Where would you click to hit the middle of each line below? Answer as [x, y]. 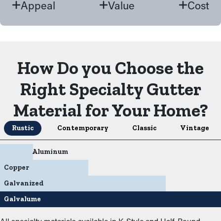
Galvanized [24, 183]
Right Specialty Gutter [110, 89]
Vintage [195, 128]
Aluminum [50, 152]
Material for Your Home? [110, 110]
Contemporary [83, 128]
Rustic [23, 128]
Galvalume [22, 199]
